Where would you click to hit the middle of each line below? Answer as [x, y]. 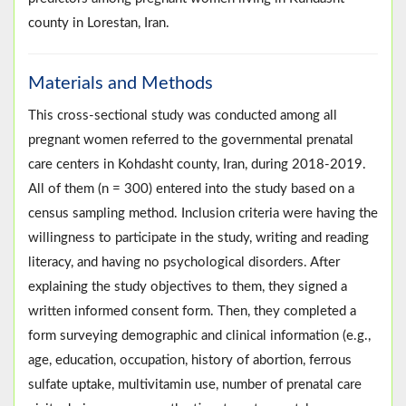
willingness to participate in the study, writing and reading [198, 238]
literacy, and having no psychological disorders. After [184, 263]
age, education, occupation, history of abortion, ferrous [190, 361]
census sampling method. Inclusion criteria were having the [203, 214]
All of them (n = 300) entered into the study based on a [191, 189]
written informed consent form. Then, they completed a [192, 312]
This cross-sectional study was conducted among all [183, 116]
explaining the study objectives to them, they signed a [188, 287]
